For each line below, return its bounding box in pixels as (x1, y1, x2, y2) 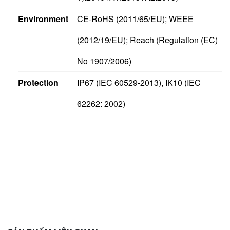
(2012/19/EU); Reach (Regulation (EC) (76, 33, 218, 46)
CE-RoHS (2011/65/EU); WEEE (76, 12, 194, 25)
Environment (18, 12, 68, 25)
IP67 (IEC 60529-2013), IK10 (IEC (76, 76, 201, 88)
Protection (18, 76, 59, 88)
